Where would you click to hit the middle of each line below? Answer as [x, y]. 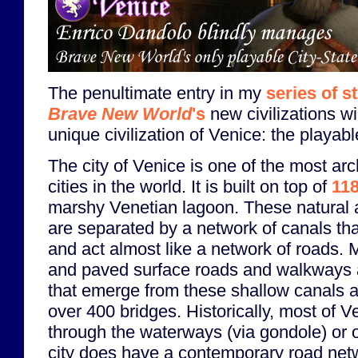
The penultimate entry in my [157, 93]
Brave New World [120, 113]
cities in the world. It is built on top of [190, 187]
